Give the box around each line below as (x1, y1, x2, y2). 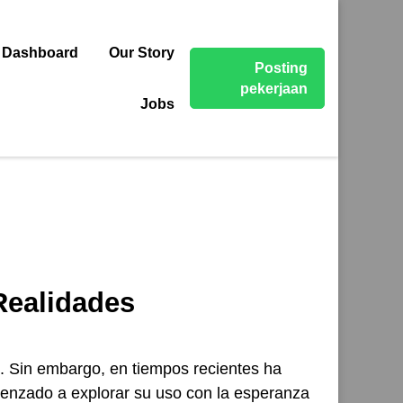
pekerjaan (240, 81, 308, 96)
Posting (255, 60, 308, 76)
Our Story (109, 45, 175, 60)
